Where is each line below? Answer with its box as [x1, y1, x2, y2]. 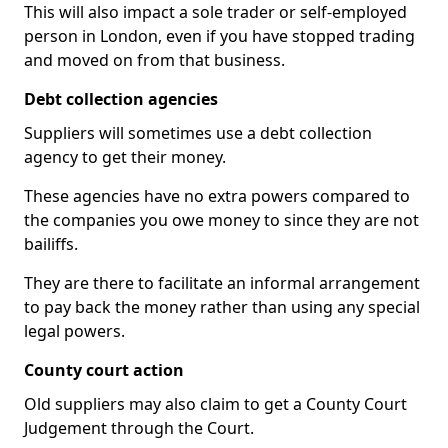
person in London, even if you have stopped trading [24, 25, 415, 47]
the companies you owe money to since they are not [24, 209, 419, 231]
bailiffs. [24, 233, 78, 255]
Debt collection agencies [24, 88, 218, 110]
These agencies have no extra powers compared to [24, 185, 410, 207]
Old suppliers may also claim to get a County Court [24, 393, 407, 415]
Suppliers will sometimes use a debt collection [24, 122, 372, 144]
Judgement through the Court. [24, 417, 254, 439]
